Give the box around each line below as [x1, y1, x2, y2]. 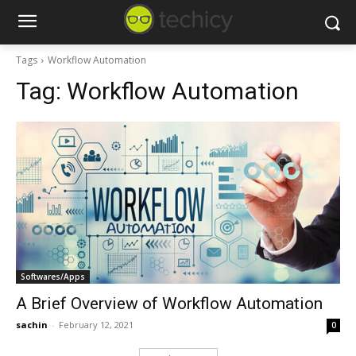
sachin [16, 319, 48, 331]
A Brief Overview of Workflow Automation [16, 294, 323, 313]
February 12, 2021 [59, 319, 133, 331]
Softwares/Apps [21, 271, 85, 282]
